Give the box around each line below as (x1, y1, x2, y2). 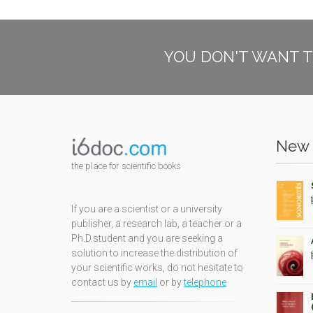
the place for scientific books (71, 161, 181, 172)
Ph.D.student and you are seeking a (71, 233, 223, 245)
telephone (184, 277, 226, 289)
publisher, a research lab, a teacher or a (71, 218, 242, 230)
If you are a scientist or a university (71, 203, 222, 215)
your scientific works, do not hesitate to (71, 262, 243, 274)
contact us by (71, 277, 133, 289)
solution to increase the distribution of (71, 247, 238, 259)
